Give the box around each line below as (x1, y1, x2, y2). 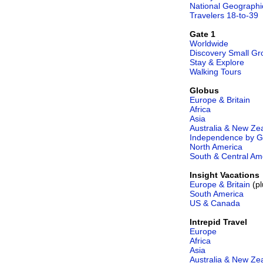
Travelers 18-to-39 (190, 10, 258, 20)
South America (190, 188, 244, 198)
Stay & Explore (190, 57, 244, 67)
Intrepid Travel (190, 217, 247, 227)
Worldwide (190, 38, 228, 48)
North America (190, 141, 242, 151)
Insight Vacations (190, 170, 259, 180)
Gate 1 (190, 29, 215, 39)
